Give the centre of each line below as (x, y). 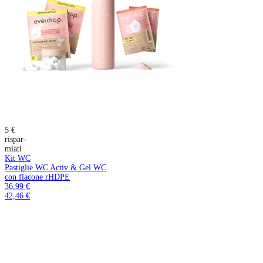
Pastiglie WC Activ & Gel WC (55, 167)
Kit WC (18, 158)
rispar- (16, 139)
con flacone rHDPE (37, 177)
